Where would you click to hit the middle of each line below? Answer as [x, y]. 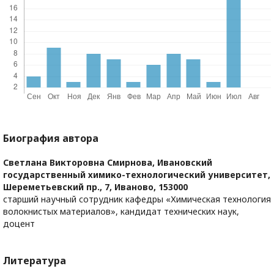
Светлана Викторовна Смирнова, [80, 163]
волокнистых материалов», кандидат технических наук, [121, 212]
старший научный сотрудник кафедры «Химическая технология [137, 199]
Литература [35, 261]
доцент [19, 224]
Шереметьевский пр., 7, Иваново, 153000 [95, 187]
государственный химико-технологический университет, [137, 175]
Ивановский [185, 163]
